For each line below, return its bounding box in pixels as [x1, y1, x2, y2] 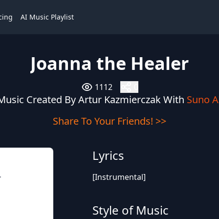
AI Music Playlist [21, 12, 74, 22]
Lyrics [92, 147, 124, 163]
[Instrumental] [92, 172, 146, 182]
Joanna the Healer [30, 51, 189, 75]
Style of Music [92, 202, 169, 218]
